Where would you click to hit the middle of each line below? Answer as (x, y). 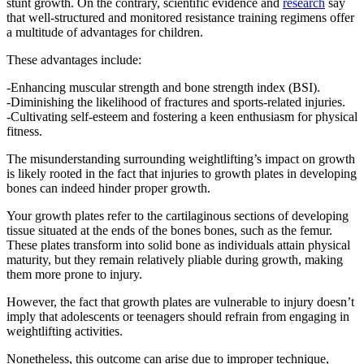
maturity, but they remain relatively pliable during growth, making (175, 260)
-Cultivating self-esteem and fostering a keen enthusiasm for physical (182, 117)
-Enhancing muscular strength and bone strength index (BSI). (163, 88)
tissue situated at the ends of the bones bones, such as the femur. (169, 231)
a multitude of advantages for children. (105, 32)
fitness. (24, 132)
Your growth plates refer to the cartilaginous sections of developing (178, 216)
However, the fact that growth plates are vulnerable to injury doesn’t (180, 302)
